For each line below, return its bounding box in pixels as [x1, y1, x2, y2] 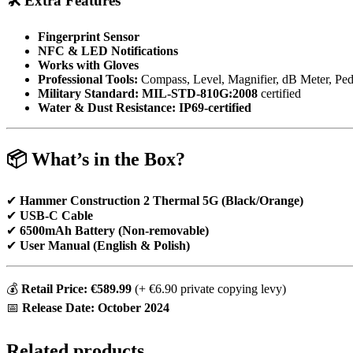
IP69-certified [179, 100, 251, 114]
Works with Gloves [38, 58, 139, 72]
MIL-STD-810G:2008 [142, 86, 258, 100]
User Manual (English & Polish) [20, 238, 190, 252]
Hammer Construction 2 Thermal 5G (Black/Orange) [20, 193, 303, 207]
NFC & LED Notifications [38, 43, 178, 58]
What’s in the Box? [32, 148, 185, 169]
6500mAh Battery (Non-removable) [20, 223, 209, 237]
